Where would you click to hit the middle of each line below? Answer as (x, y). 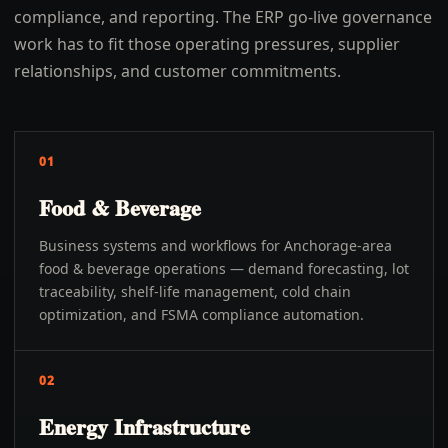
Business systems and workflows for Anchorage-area (215, 245)
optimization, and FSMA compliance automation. (201, 314)
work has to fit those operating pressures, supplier (207, 44)
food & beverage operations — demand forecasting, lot (224, 268)
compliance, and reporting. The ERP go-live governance (223, 17)
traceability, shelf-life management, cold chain (195, 291)
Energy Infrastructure (144, 426)
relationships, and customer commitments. (177, 71)
